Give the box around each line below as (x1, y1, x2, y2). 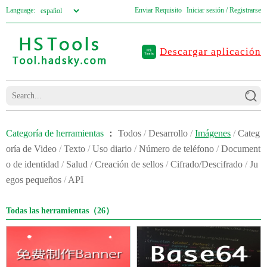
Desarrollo (148, 128, 188, 138)
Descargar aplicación (160, 46, 261, 57)
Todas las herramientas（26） (6, 206, 114, 215)
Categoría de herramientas (6, 128, 104, 138)
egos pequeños (6, 175, 61, 185)
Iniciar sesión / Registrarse (186, 6, 261, 14)
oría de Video (6, 144, 57, 154)
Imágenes (195, 128, 231, 138)
